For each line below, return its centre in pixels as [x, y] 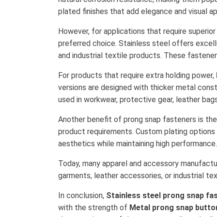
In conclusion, [82, 195]
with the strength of [94, 208]
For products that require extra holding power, [137, 75]
